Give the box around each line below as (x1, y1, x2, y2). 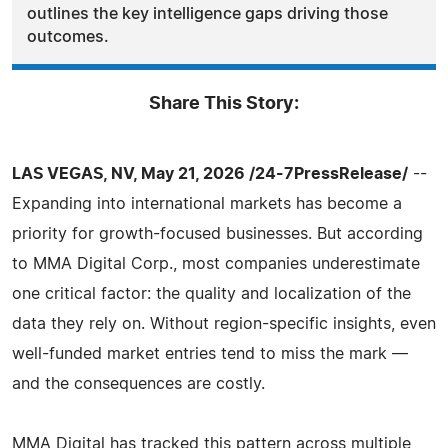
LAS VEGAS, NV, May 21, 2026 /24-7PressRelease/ (12, 165, 408, 182)
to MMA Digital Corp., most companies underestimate (12, 255, 420, 272)
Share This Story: (149, 94, 299, 113)
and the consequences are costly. (12, 375, 265, 392)
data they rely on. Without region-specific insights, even (12, 315, 436, 332)
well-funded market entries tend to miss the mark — (12, 345, 408, 362)
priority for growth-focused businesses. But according (12, 225, 423, 242)
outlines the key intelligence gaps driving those (27, 5, 388, 22)
